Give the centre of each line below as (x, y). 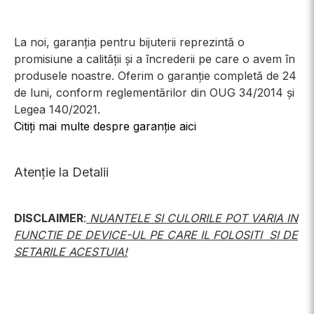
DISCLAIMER (49, 218)
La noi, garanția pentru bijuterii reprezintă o (129, 42)
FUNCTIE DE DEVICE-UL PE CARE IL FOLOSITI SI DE (156, 235)
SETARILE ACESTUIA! (71, 252)
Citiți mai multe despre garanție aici (105, 126)
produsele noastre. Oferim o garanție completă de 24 (155, 76)
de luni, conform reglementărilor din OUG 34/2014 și (154, 93)
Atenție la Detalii (61, 172)
